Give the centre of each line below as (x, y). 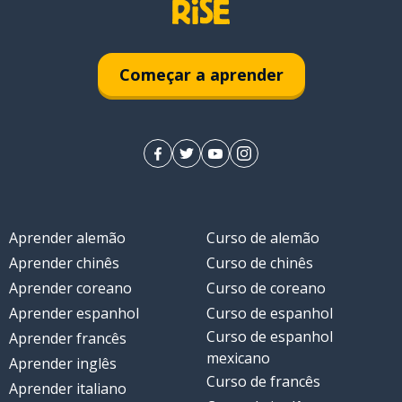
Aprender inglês (62, 364)
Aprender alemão (67, 238)
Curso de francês (263, 382)
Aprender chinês (64, 263)
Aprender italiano (67, 389)
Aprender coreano (70, 288)
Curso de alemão (263, 238)
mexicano (238, 358)
